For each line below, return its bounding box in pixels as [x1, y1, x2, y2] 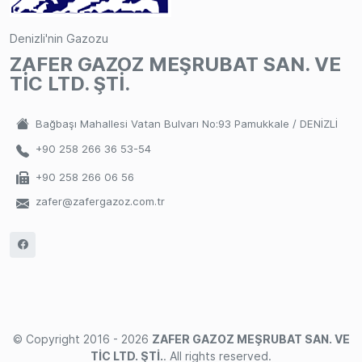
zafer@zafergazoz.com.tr [36, 195, 165, 208]
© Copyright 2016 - [12, 332, 121, 347]
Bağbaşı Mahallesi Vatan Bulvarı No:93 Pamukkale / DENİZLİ [36, 117, 338, 131]
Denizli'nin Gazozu [10, 31, 108, 45]
